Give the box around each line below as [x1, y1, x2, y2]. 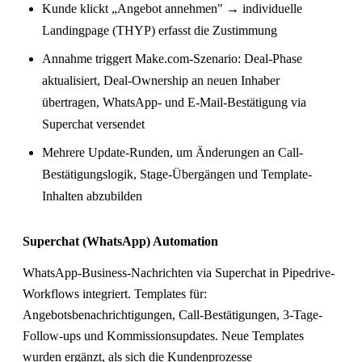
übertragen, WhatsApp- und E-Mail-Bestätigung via [42, 95, 306, 109]
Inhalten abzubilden [42, 188, 142, 203]
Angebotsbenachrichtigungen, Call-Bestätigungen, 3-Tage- [23, 307, 322, 322]
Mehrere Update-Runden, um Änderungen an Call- [42, 145, 303, 159]
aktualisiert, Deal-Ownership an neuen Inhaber [42, 73, 280, 87]
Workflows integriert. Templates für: [23, 286, 207, 301]
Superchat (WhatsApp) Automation [23, 234, 218, 248]
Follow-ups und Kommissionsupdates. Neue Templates [23, 328, 304, 343]
